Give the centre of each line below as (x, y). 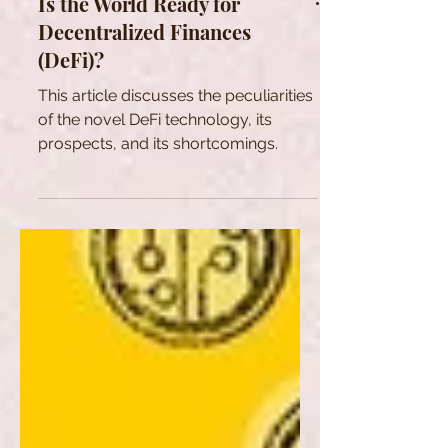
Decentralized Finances (144, 94)
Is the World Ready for (139, 66)
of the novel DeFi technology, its (155, 182)
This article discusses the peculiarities (175, 158)
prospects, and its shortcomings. (158, 206)
